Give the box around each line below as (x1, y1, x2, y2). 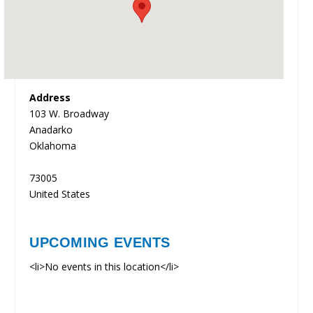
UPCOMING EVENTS (29, 235, 170, 251)
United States (29, 187, 91, 201)
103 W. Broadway (29, 107, 110, 120)
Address (29, 91, 71, 104)
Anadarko (29, 123, 73, 136)
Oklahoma (29, 139, 77, 152)
